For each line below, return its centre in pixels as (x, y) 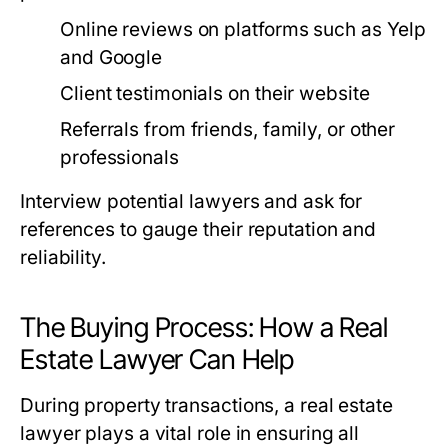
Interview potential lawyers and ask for (191, 201)
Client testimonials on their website (215, 93)
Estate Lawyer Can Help (157, 359)
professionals (119, 157)
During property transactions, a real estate (206, 405)
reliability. (63, 257)
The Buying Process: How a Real (204, 327)
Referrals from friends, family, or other (228, 129)
